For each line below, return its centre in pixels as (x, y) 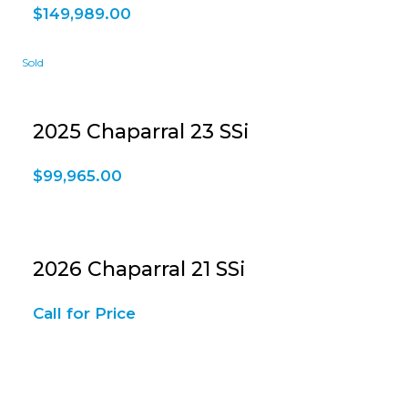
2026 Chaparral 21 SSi (140, 269)
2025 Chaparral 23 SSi (142, 132)
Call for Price (85, 313)
